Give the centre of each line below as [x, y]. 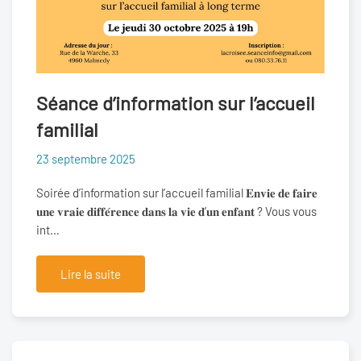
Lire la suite [91, 274]
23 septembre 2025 [86, 159]
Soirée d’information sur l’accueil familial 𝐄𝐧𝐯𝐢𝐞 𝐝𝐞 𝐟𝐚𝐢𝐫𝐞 [177, 193]
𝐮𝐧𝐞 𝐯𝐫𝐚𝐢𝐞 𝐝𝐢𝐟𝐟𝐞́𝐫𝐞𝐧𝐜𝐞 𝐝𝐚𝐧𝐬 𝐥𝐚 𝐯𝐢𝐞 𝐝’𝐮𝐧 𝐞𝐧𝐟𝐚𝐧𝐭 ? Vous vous [176, 212]
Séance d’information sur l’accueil [176, 103]
